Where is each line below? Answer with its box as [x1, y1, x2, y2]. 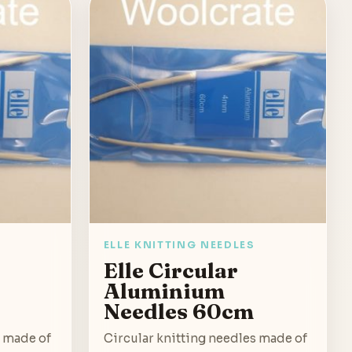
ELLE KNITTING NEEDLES [103, 238, 255, 251]
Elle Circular [103, 256, 238, 284]
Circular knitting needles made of [103, 330, 307, 346]
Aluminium [103, 277, 225, 304]
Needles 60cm [103, 297, 254, 324]
